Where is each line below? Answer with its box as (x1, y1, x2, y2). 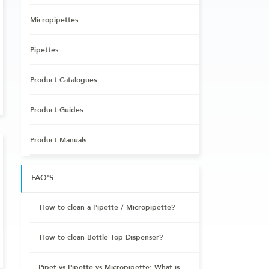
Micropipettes (30, 14, 79, 25)
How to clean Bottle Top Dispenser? (40, 232, 163, 242)
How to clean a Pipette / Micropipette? (40, 202, 175, 212)
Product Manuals (30, 134, 87, 145)
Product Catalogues (30, 74, 97, 85)
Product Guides (30, 104, 83, 115)
